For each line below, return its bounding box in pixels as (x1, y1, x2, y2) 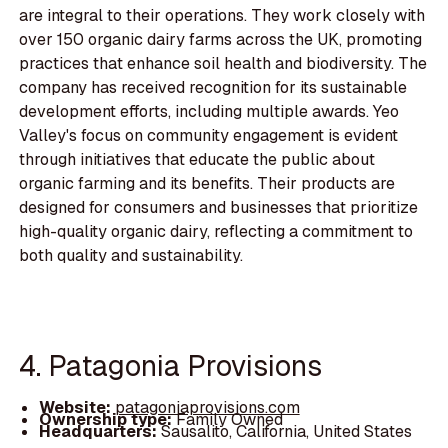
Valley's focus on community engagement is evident (19, 125, 399, 147)
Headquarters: (38, 420, 161, 442)
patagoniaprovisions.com (114, 396, 300, 418)
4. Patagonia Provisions (19, 347, 323, 385)
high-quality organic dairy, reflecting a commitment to (19, 221, 414, 243)
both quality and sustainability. (19, 245, 244, 267)
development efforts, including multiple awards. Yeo (19, 101, 400, 123)
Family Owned (175, 408, 283, 430)
